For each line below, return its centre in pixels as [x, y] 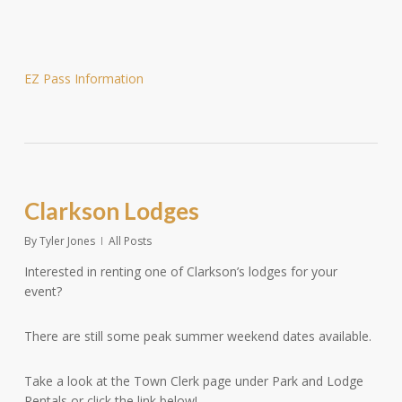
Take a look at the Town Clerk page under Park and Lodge [193, 381]
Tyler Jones [67, 241]
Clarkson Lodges [111, 211]
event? [43, 291]
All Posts [130, 241]
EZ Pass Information [83, 79]
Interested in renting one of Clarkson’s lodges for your [180, 271]
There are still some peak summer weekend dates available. [197, 336]
